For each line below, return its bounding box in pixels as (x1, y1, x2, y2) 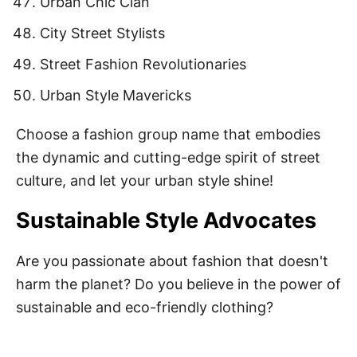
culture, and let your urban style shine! (16, 171, 273, 189)
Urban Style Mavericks (40, 86, 191, 104)
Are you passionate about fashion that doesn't (16, 252, 328, 269)
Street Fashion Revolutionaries (40, 55, 246, 73)
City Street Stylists (40, 24, 165, 41)
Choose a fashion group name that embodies (16, 125, 320, 143)
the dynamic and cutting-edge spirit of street (16, 148, 320, 166)
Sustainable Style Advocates (16, 206, 316, 233)
